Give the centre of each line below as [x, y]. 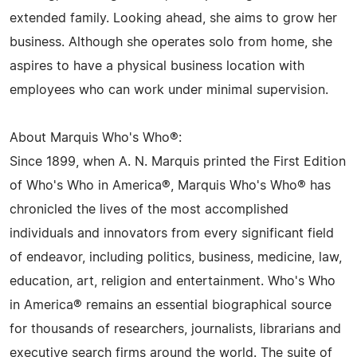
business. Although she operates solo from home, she [171, 42]
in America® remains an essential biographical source [171, 305]
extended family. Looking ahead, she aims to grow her [173, 18]
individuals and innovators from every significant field [172, 233]
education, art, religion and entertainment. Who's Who [173, 281]
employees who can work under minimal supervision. [169, 90]
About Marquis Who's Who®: [96, 138]
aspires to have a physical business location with [157, 66]
